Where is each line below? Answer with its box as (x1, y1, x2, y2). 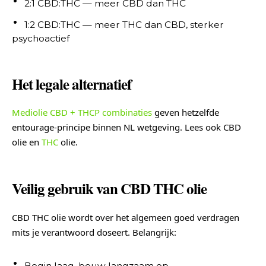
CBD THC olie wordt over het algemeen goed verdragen (12, 211, 239, 223)
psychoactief (12, 32, 69, 44)
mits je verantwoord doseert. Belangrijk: (12, 226, 176, 238)
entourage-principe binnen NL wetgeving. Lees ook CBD (12, 121, 241, 134)
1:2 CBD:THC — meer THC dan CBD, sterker (24, 18, 224, 30)
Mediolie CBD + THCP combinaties (12, 106, 152, 119)
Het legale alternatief (12, 72, 131, 95)
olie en (12, 136, 42, 148)
